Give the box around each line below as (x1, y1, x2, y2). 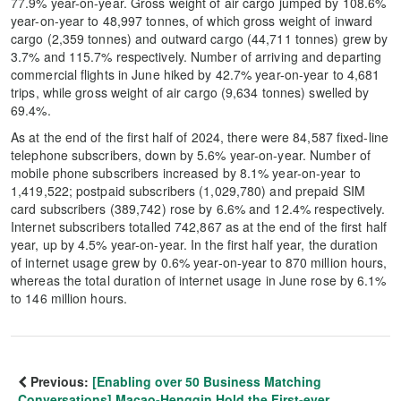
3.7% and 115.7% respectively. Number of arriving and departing (11, 47, 382, 65)
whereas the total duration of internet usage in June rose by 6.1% (11, 271, 387, 289)
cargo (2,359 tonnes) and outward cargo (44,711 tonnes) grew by (11, 30, 388, 47)
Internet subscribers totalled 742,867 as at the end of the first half (11, 218, 387, 235)
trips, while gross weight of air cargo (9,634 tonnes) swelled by (11, 83, 370, 101)
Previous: (27, 372, 92, 390)
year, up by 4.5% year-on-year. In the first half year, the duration (11, 235, 378, 253)
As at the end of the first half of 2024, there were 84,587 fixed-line (11, 128, 388, 146)
